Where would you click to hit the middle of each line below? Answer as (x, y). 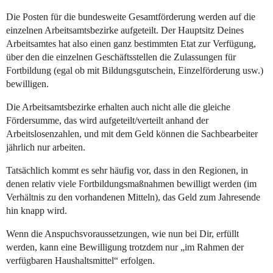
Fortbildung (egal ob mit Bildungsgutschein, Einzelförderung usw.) (135, 71)
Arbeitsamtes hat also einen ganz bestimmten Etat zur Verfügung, (131, 44)
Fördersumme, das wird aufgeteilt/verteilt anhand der (107, 121)
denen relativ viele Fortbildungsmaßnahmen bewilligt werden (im (131, 184)
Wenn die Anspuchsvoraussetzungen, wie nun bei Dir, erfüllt (122, 234)
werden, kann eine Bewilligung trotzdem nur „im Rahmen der (125, 247)
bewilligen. (27, 84)
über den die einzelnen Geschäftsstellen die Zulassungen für (121, 57)
